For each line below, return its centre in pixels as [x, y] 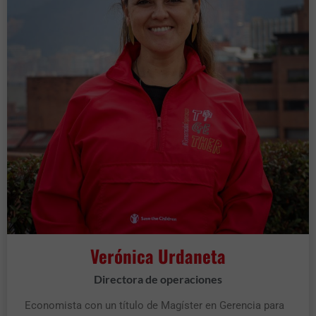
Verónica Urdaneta [158, 255]
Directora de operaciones [158, 279]
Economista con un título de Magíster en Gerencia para [154, 305]
